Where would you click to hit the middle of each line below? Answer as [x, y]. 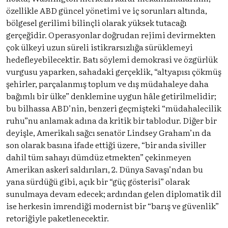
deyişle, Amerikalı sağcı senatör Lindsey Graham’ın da [109, 132]
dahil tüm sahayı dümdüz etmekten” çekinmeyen [99, 156]
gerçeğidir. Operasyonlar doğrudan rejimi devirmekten [111, 34]
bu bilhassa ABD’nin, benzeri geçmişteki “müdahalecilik [114, 108]
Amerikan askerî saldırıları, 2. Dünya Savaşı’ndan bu [105, 169]
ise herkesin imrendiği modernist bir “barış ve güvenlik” [112, 205]
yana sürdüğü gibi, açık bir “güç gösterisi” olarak [98, 181]
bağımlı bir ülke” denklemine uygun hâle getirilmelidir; [111, 95]
